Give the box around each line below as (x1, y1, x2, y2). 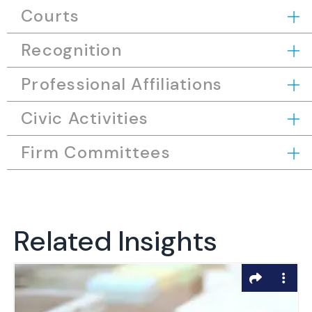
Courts (21, 5, 80, 26)
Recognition (21, 39, 122, 61)
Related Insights (14, 223, 218, 259)
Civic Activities (21, 107, 149, 129)
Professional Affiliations (21, 73, 223, 95)
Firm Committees (21, 141, 171, 163)
